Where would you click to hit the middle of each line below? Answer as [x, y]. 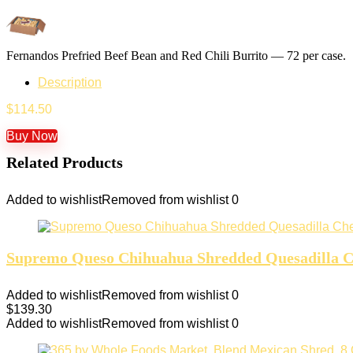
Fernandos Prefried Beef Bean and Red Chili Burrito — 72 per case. [176, 55]
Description [70, 82]
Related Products [65, 162]
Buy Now [32, 136]
